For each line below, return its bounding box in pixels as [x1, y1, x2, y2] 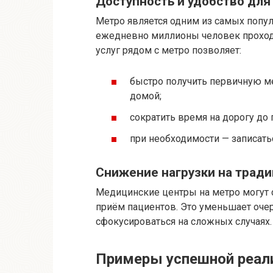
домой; [130, 90, 161, 102]
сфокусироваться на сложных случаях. [96, 216, 272, 228]
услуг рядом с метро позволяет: [96, 44, 241, 56]
